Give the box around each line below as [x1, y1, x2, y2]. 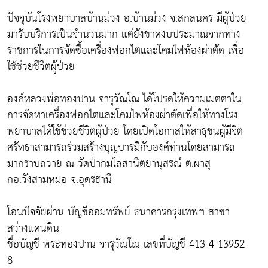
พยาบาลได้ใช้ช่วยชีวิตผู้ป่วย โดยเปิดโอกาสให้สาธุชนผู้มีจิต [7, 121, 243, 141]
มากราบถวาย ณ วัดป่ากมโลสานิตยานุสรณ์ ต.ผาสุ [7, 153, 211, 173]
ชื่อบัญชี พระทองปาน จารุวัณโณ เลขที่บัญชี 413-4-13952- [7, 234, 248, 254]
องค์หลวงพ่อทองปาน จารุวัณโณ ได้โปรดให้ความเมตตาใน [7, 89, 242, 109]
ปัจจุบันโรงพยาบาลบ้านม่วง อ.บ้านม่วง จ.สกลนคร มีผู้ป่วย [7, 8, 246, 28]
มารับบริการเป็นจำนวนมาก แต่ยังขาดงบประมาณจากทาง [7, 24, 240, 44]
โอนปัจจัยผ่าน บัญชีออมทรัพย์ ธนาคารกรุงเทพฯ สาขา [7, 202, 230, 222]
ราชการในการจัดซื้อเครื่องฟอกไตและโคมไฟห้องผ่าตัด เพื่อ [7, 40, 244, 60]
